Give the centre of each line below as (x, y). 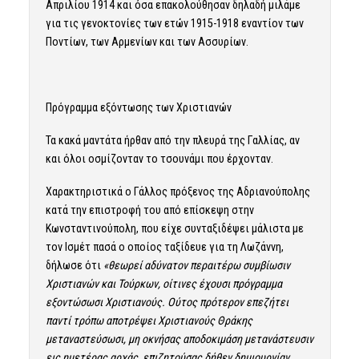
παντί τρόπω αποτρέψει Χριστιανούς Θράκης (149, 320)
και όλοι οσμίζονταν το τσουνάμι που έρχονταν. (159, 158)
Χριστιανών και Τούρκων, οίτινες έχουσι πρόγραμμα (163, 283)
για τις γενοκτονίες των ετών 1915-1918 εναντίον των (174, 23)
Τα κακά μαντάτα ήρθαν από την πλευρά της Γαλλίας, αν (172, 140)
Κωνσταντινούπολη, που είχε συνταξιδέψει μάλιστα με (174, 228)
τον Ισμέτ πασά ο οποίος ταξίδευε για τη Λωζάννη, (164, 246)
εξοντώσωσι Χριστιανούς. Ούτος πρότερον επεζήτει (167, 302)
